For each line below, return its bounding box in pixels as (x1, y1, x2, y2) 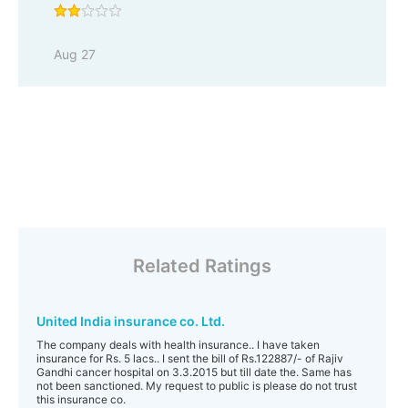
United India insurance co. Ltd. (36, 313, 225, 329)
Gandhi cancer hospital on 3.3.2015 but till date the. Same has (36, 365, 352, 379)
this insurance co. (36, 393, 126, 406)
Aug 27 (54, 46, 96, 62)
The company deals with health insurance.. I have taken (36, 338, 320, 352)
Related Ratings (132, 255, 271, 277)
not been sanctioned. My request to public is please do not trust (36, 379, 357, 393)
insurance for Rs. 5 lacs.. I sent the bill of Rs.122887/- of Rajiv (36, 352, 343, 365)
